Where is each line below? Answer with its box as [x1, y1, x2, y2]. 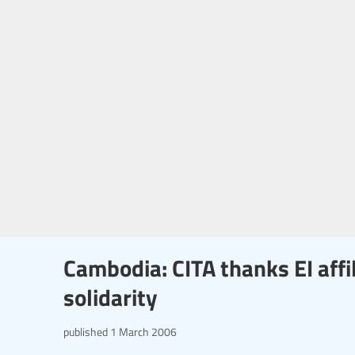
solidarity [63, 281, 158, 314]
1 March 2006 [108, 323, 177, 340]
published [63, 323, 108, 340]
